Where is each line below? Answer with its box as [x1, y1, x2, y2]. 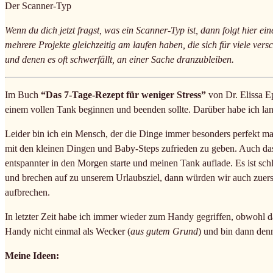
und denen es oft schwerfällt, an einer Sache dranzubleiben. [5, 54, 234, 65]
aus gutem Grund [130, 225, 198, 236]
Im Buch [5, 89, 38, 100]
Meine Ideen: [5, 250, 59, 261]
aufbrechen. [5, 186, 50, 197]
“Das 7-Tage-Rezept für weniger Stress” [38, 89, 206, 100]
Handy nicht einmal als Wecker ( [5, 225, 130, 236]
